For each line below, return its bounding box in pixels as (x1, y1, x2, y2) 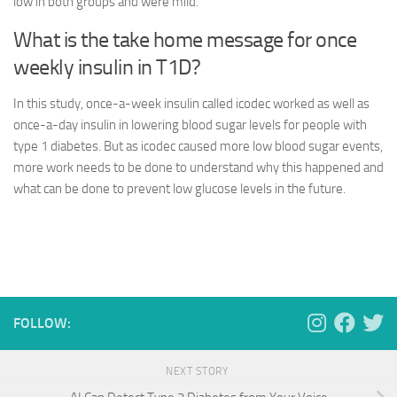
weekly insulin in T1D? (13, 54, 200, 81)
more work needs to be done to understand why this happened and (13, 160, 384, 176)
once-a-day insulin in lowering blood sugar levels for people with (13, 117, 367, 134)
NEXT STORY (166, 365, 231, 378)
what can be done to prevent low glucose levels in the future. (13, 181, 351, 198)
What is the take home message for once (13, 27, 356, 53)
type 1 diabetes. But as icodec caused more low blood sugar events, (13, 138, 383, 155)
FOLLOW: (13, 315, 71, 332)
